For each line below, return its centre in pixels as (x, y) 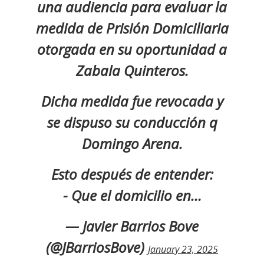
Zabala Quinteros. (132, 70)
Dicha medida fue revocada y (132, 101)
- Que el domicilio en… (132, 195)
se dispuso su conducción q (132, 122)
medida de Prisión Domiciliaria (132, 28)
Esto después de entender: (132, 174)
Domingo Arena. (132, 143)
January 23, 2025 (183, 249)
